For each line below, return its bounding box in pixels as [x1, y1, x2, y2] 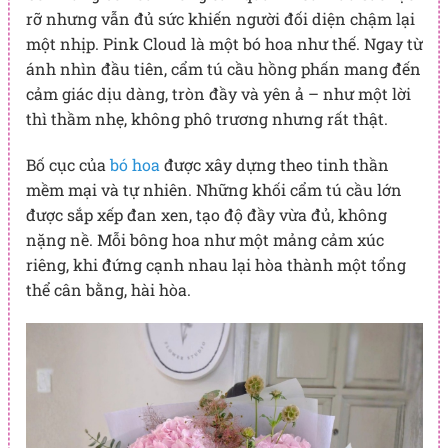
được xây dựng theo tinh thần [159, 153, 389, 175]
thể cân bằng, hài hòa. [25, 278, 191, 300]
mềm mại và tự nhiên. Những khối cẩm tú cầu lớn [25, 178, 402, 200]
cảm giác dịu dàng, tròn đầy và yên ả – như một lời [25, 82, 411, 104]
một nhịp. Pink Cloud [25, 32, 187, 54]
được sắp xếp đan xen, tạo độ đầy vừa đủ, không [25, 203, 387, 225]
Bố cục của [25, 153, 110, 175]
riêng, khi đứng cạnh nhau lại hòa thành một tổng [25, 253, 406, 275]
